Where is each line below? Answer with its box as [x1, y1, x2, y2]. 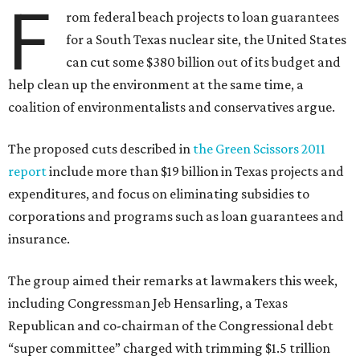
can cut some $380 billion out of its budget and [66, 54, 342, 70]
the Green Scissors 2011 [193, 141, 325, 157]
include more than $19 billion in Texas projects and [47, 163, 344, 179]
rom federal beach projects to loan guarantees [66, 9, 340, 25]
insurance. [8, 231, 70, 247]
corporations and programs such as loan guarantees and [8, 208, 344, 224]
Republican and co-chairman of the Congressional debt [8, 317, 333, 333]
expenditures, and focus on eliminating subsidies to [8, 186, 309, 202]
